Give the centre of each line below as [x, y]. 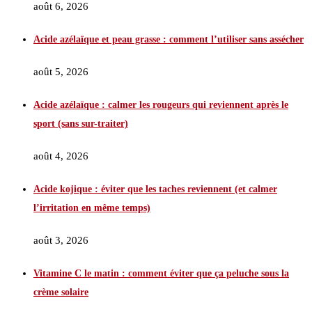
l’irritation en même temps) [92, 208]
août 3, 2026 [61, 240]
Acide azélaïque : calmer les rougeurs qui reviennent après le [161, 105]
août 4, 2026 [61, 156]
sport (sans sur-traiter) [81, 124]
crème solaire [61, 292]
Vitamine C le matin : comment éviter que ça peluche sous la [161, 273]
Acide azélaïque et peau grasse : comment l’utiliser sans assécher [169, 40]
